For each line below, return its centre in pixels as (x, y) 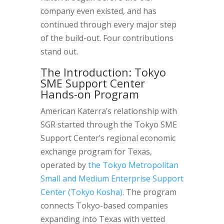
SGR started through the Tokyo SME (108, 124)
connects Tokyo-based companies (104, 205)
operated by (64, 165)
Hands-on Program (89, 94)
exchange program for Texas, (96, 151)
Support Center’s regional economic (108, 138)
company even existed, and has (98, 11)
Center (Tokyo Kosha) (81, 192)
